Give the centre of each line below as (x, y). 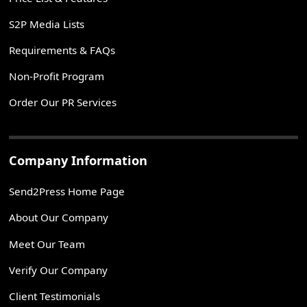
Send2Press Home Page (67, 192)
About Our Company (59, 218)
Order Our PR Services (63, 102)
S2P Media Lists (47, 24)
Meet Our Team (47, 244)
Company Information (78, 161)
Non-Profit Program (57, 76)
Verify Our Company (59, 270)
